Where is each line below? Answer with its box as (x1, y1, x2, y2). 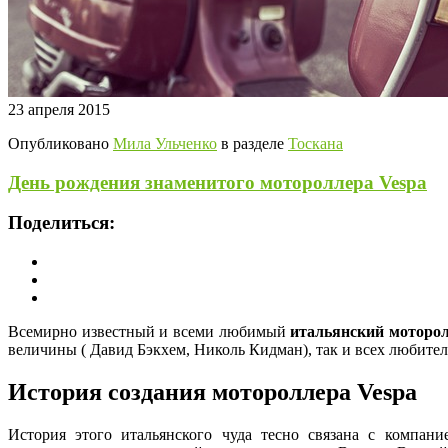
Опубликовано (8, 134, 113, 152)
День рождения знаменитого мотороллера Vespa (8, 171, 427, 193)
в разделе (217, 134, 288, 152)
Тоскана (288, 134, 343, 152)
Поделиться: (8, 212, 115, 234)
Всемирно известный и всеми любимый (8, 322, 291, 340)
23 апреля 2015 (8, 100, 110, 118)
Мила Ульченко (113, 134, 217, 152)
